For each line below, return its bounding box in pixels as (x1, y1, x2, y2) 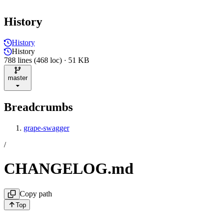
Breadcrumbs (4, 100, 73, 113)
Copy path (20, 189, 52, 198)
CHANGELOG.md (4, 160, 134, 178)
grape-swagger (24, 123, 69, 132)
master (8, 74, 27, 82)
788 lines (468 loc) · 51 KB (4, 55, 89, 64)
